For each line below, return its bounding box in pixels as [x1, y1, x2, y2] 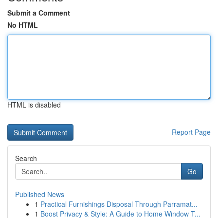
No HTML [7, 20, 38, 30]
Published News [15, 189, 64, 199]
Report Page [172, 127, 211, 137]
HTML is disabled [7, 100, 61, 109]
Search [15, 153, 37, 163]
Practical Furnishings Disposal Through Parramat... [40, 199, 198, 209]
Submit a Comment [7, 8, 70, 18]
